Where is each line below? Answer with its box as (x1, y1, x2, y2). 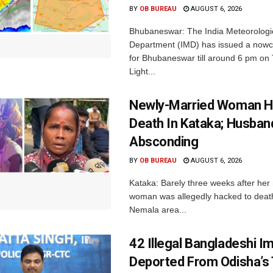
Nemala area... (129, 204, 186, 214)
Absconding (129, 133, 199, 149)
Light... (129, 66, 155, 76)
